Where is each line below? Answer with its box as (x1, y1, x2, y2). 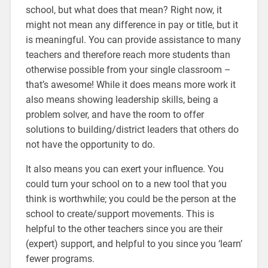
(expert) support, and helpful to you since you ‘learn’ (25, 237, 242, 249)
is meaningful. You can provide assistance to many (25, 33, 241, 45)
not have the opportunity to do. (25, 138, 155, 150)
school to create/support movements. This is (25, 208, 214, 220)
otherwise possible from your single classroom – (25, 63, 231, 75)
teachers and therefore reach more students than (25, 48, 230, 60)
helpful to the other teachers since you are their (25, 223, 223, 234)
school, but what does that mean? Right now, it (25, 4, 222, 16)
